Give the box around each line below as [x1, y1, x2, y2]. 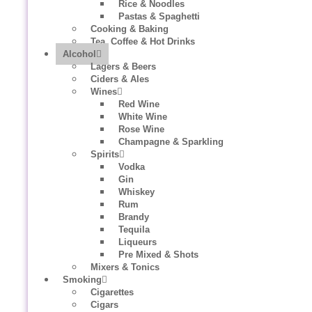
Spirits [91, 149, 119, 159]
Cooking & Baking [91, 24, 169, 34]
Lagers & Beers [91, 61, 156, 72]
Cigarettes [91, 287, 134, 297]
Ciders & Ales [91, 74, 149, 84]
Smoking [63, 274, 102, 285]
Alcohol [63, 49, 96, 59]
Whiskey [118, 187, 155, 197]
